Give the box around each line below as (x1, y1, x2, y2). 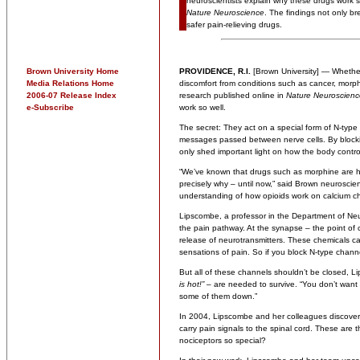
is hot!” (179, 280, 204, 288)
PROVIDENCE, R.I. (179, 67, 251, 76)
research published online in (179, 91, 286, 100)
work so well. (179, 103, 226, 112)
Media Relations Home (27, 79, 114, 88)
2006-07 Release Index (27, 91, 117, 100)
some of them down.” (179, 292, 257, 301)
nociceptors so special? (179, 336, 266, 345)
